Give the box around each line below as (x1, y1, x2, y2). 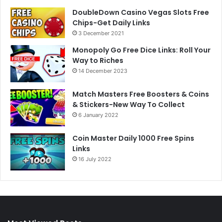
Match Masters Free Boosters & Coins (72, 89, 209, 99)
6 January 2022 (78, 111, 118, 118)
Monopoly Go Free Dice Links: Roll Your (72, 45, 211, 55)
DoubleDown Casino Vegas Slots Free (72, 7, 209, 18)
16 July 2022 (78, 155, 111, 163)
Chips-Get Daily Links (72, 18, 150, 28)
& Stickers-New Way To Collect (72, 99, 185, 110)
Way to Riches (72, 55, 123, 65)
